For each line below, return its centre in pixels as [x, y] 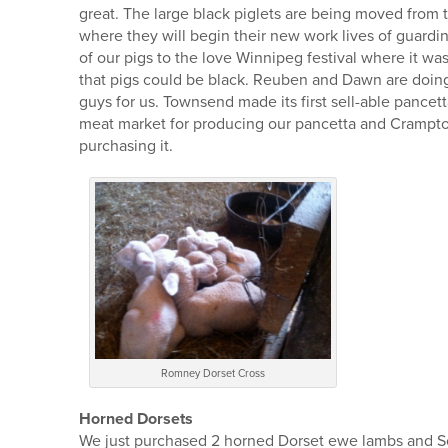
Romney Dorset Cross [213, 373]
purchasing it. [126, 146]
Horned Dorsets [136, 419]
